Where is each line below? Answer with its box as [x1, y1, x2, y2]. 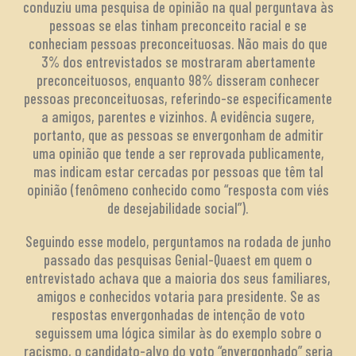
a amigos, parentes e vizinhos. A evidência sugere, [41, 107, 315, 126]
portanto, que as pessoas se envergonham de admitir [33, 126, 323, 145]
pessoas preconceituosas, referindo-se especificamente [24, 89, 332, 108]
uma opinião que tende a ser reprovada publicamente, [32, 144, 324, 163]
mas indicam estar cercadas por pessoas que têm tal [33, 162, 323, 181]
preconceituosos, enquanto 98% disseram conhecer [37, 71, 319, 90]
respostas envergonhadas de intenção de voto [51, 305, 305, 324]
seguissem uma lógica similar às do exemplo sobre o [34, 323, 322, 342]
